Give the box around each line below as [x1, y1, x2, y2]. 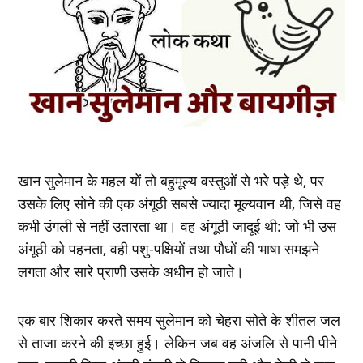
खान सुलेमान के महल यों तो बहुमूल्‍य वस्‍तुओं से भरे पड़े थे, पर [18, 170, 325, 190]
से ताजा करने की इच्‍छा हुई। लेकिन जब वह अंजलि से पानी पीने [18, 332, 338, 352]
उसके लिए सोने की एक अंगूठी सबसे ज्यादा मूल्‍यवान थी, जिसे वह [18, 193, 342, 213]
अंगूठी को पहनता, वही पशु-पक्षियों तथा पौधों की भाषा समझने [18, 238, 320, 258]
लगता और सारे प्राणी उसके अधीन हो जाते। [18, 261, 245, 281]
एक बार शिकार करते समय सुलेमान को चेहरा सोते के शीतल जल [18, 310, 341, 330]
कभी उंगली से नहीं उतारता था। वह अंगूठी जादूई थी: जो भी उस [18, 216, 337, 236]
